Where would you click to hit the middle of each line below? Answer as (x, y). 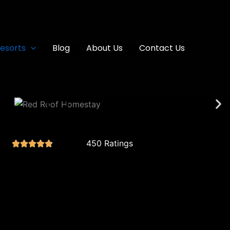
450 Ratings (109, 143)
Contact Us (162, 48)
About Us (104, 48)
